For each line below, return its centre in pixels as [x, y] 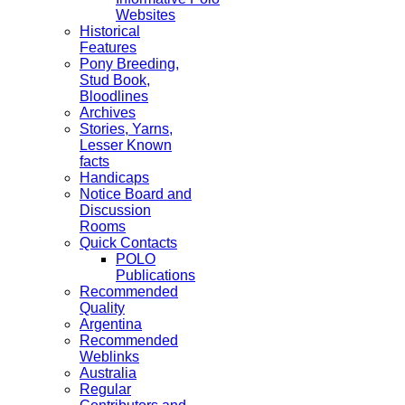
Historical [110, 31]
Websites [146, 15]
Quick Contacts [128, 243]
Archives [108, 113]
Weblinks [109, 357]
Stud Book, [115, 80]
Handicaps [114, 178]
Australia [108, 373]
